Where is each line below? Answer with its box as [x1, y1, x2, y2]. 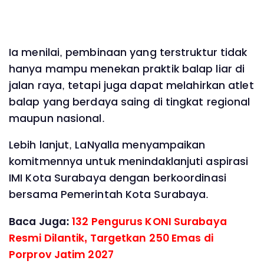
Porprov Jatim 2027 [9, 247, 114, 262]
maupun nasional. [9, 111, 105, 126]
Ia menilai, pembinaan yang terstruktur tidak [9, 45, 247, 60]
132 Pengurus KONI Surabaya [72, 214, 227, 229]
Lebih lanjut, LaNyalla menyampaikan [9, 138, 206, 153]
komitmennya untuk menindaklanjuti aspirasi [9, 154, 249, 169]
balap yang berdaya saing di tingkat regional [9, 94, 250, 109]
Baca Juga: [9, 214, 72, 229]
